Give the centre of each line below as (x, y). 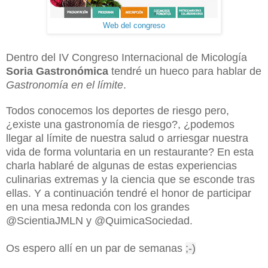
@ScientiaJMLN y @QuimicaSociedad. (99, 220)
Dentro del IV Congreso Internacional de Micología (127, 57)
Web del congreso (134, 25)
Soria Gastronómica (57, 71)
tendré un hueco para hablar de (185, 71)
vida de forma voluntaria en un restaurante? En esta (130, 152)
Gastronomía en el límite (65, 85)
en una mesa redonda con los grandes (98, 207)
